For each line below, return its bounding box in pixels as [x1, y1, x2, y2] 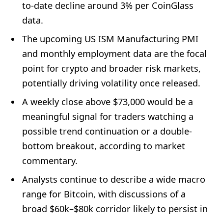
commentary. [22, 155, 78, 167]
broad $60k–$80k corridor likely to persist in [22, 203, 208, 215]
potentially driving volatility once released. [22, 77, 200, 89]
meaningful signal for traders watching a [22, 110, 193, 123]
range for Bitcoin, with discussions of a [22, 188, 186, 200]
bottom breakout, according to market [22, 140, 185, 152]
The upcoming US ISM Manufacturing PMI [22, 33, 198, 45]
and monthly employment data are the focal [22, 48, 207, 60]
